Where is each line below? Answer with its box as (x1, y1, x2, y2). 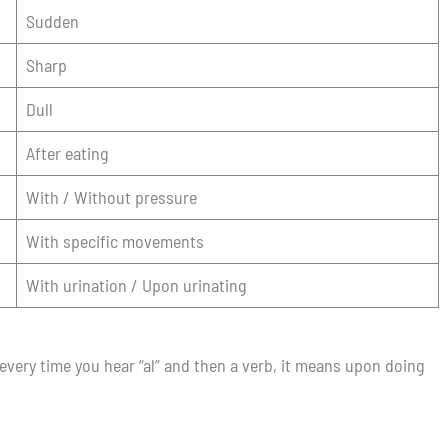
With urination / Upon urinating (26, 273, 247, 296)
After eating (26, 141, 109, 164)
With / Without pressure (26, 185, 197, 208)
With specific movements (26, 229, 204, 252)
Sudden (26, 9, 79, 32)
